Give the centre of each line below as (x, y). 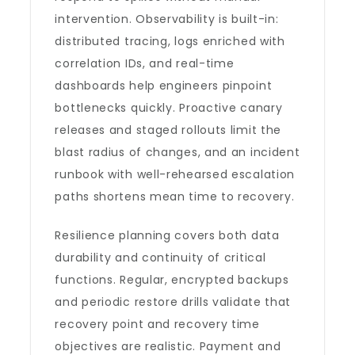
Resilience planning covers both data (167, 235)
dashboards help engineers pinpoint (164, 86)
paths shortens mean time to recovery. (175, 197)
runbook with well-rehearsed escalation (175, 174)
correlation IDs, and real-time (145, 63)
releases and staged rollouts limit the (168, 130)
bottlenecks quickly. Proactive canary (169, 108)
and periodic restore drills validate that (173, 302)
